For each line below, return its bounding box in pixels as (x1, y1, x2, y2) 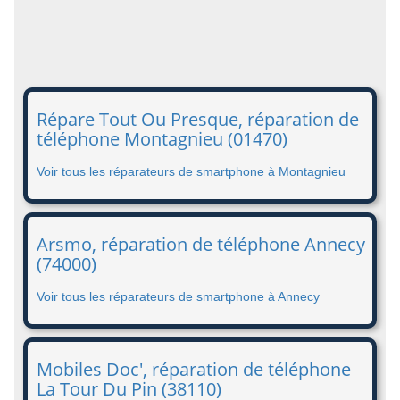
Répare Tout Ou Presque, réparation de (37, 107, 359, 131)
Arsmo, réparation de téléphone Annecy (37, 232, 365, 256)
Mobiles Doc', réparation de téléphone (37, 357, 351, 381)
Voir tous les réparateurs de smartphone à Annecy (37, 289, 320, 304)
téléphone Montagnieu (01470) (37, 127, 287, 151)
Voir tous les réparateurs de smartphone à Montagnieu (37, 164, 346, 179)
